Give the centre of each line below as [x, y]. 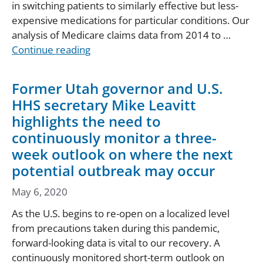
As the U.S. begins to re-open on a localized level [121, 213]
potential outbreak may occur [113, 171]
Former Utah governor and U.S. [117, 89]
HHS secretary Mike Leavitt [104, 105]
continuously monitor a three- [114, 138]
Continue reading [51, 50]
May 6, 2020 [40, 191]
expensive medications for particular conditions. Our [131, 21]
